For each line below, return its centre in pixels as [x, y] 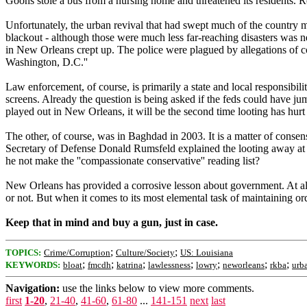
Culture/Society [145, 253]
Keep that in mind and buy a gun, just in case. [112, 222]
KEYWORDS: [33, 265]
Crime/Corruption [77, 253]
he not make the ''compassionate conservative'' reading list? [133, 161]
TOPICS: [23, 253]
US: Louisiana [207, 253]
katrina [130, 265]
